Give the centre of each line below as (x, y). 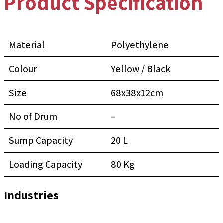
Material (27, 45)
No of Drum (33, 117)
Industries (31, 195)
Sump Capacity (41, 141)
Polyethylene (140, 45)
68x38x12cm (137, 93)
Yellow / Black (141, 69)
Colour (23, 69)
